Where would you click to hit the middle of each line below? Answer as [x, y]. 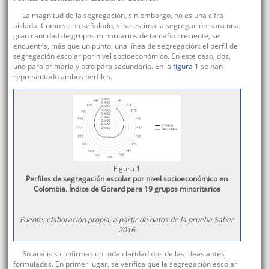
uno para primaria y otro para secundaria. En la [93, 67]
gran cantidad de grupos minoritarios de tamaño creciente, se [116, 36]
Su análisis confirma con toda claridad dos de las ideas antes [123, 254]
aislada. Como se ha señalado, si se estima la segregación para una [126, 26]
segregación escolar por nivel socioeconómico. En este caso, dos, [122, 56]
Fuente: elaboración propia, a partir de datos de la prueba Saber [127, 220]
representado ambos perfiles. [62, 77]
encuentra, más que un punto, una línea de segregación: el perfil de [125, 46]
